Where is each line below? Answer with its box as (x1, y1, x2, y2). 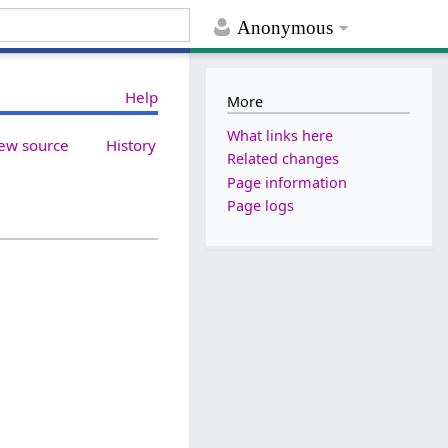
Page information (227, 172, 348, 192)
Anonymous (237, 17, 334, 39)
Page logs (227, 195, 295, 215)
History (106, 134, 157, 155)
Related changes (227, 149, 340, 169)
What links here (227, 126, 334, 146)
